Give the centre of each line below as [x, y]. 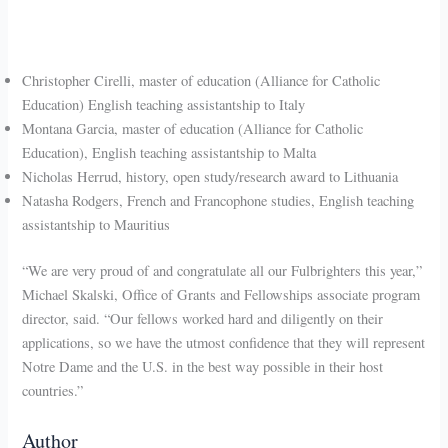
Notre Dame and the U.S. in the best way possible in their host [203, 367]
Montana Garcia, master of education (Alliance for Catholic [193, 129]
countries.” [53, 391]
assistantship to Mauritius [96, 225]
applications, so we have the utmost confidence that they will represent [224, 343]
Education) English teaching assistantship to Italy [164, 105]
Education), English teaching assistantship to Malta [169, 153]
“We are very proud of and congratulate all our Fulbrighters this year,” [222, 271]
